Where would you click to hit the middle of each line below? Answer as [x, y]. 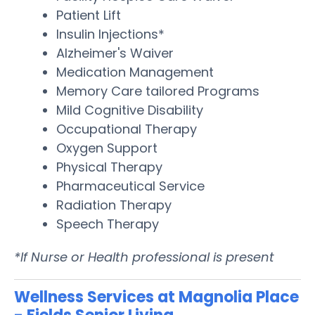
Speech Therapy [108, 224]
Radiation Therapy [114, 205]
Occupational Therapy [127, 129]
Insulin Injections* [110, 34]
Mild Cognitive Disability [130, 110]
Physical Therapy [109, 167]
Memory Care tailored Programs [158, 91]
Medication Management [135, 72]
